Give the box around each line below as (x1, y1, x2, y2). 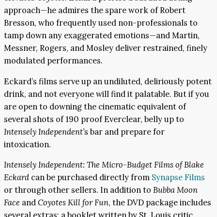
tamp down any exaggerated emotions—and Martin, (4, 30, 200, 41)
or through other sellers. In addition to (4, 185, 153, 196)
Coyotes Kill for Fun (38, 197, 108, 208)
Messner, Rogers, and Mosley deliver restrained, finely (4, 43, 207, 54)
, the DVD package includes (108, 197, 211, 208)
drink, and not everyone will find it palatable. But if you (4, 88, 209, 99)
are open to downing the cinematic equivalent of (4, 101, 186, 112)
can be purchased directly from (29, 172, 152, 183)
